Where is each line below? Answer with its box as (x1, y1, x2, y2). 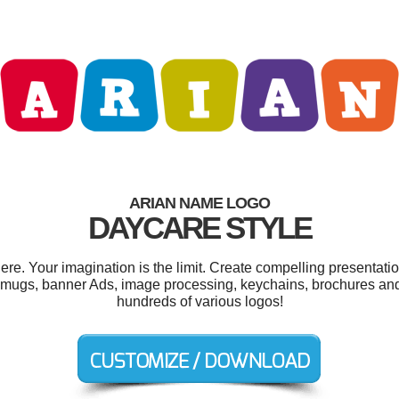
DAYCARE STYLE (88, 210, 311, 245)
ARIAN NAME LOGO (129, 194, 270, 212)
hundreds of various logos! (116, 294, 283, 309)
